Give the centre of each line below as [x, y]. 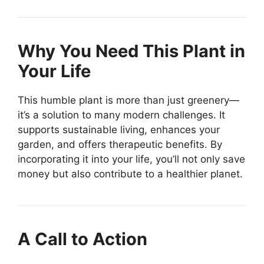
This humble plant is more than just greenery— [128, 100]
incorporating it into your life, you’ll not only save [131, 159]
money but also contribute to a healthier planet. [130, 174]
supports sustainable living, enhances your [119, 130]
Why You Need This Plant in [131, 51]
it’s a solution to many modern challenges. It [121, 115]
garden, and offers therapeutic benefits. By [120, 145]
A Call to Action [82, 239]
